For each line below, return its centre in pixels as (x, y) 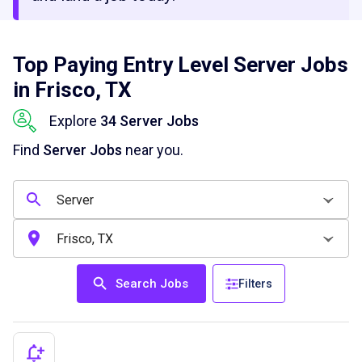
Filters (255, 284)
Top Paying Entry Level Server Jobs (181, 65)
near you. (153, 150)
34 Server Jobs (149, 121)
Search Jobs (152, 284)
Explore (75, 121)
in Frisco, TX (72, 90)
